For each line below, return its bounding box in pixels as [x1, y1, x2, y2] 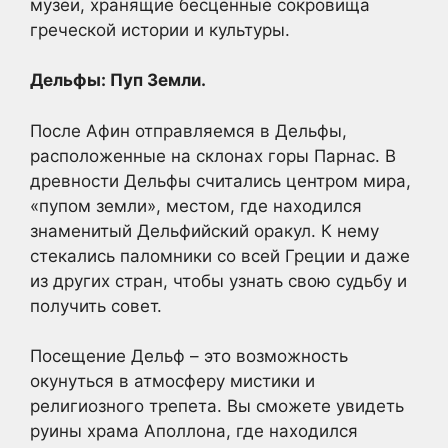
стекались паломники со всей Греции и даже [30, 245, 410, 266]
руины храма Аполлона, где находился [30, 421, 358, 442]
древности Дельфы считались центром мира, [30, 170, 411, 191]
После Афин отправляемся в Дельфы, [30, 120, 347, 141]
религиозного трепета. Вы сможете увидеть [30, 396, 404, 417]
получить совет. [30, 295, 162, 316]
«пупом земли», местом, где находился [30, 195, 362, 216]
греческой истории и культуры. [30, 19, 290, 40]
